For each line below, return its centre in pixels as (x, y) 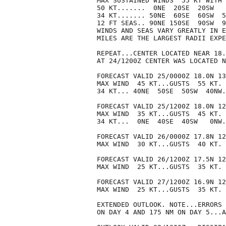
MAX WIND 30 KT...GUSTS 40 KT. (159, 144)
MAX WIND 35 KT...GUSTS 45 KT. (159, 114)
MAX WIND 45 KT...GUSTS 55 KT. (159, 84)
